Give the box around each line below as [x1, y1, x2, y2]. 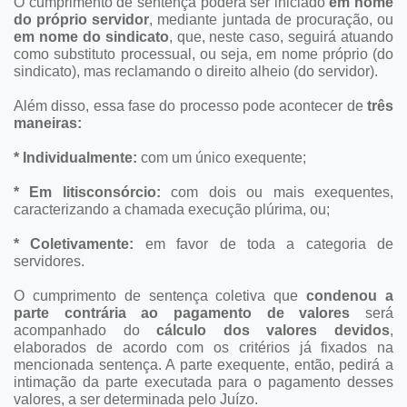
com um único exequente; [141, 149, 306, 165]
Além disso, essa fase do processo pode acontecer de [14, 97, 367, 114]
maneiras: [14, 114, 82, 131]
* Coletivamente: [14, 235, 134, 252]
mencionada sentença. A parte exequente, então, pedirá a [14, 356, 393, 372]
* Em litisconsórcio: [14, 184, 161, 200]
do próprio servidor [14, 11, 150, 27]
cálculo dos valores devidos [156, 322, 391, 338]
